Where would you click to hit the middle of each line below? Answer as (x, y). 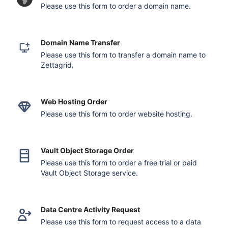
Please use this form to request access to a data (121, 222)
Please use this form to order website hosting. (117, 114)
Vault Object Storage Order (88, 150)
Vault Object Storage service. (90, 173)
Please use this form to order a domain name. (116, 6)
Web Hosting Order (74, 102)
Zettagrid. (58, 65)
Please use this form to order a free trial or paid (119, 163)
